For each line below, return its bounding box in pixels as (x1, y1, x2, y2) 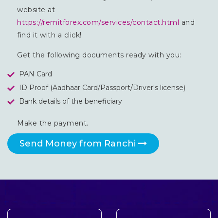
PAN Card (19, 69, 52, 78)
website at (17, 5, 55, 14)
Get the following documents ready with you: (17, 50, 182, 59)
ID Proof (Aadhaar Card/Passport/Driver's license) (19, 83, 185, 92)
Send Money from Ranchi (19, 138, 138, 149)
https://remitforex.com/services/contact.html (17, 18, 179, 27)
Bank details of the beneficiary (19, 96, 122, 106)
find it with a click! (17, 30, 82, 39)
